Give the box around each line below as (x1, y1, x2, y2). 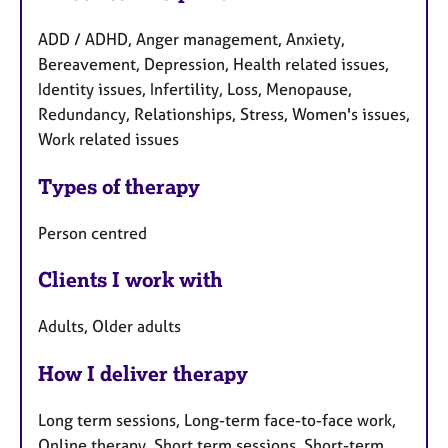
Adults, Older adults (38, 316, 181, 337)
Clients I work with (38, 267, 223, 293)
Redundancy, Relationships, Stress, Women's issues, (38, 103, 410, 124)
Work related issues (38, 128, 179, 149)
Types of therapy (38, 173, 200, 199)
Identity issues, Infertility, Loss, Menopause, (38, 78, 352, 99)
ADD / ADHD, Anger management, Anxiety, (38, 28, 345, 49)
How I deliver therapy (38, 361, 248, 387)
